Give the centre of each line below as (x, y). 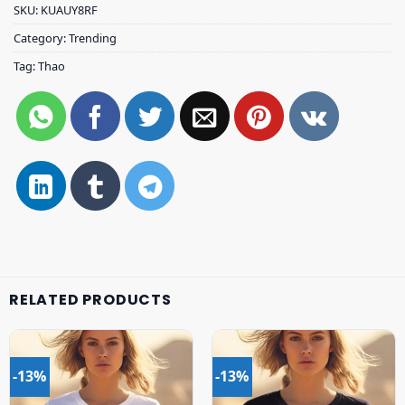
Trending (93, 38)
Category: (41, 38)
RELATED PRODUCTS (90, 300)
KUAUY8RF (69, 10)
